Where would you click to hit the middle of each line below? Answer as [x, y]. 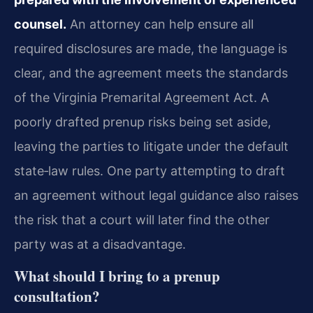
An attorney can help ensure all [160, 24]
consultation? [57, 297]
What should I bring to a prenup [117, 276]
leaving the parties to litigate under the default [151, 146]
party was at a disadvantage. [100, 244]
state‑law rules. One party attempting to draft [150, 170]
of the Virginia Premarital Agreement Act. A [141, 97]
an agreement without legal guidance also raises [156, 195]
